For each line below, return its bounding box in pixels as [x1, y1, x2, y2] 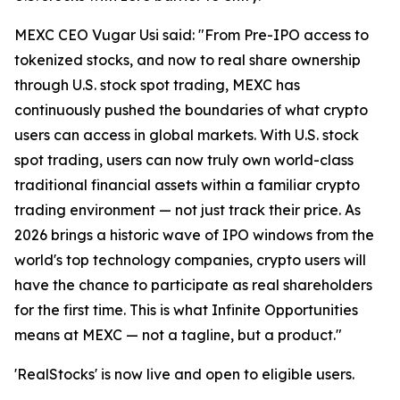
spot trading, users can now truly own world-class [14, 150, 354, 169]
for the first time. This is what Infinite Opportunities [14, 300, 358, 319]
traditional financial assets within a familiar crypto [14, 175, 360, 194]
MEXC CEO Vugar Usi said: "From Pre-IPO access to [14, 25, 369, 44]
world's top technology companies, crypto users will [14, 250, 366, 269]
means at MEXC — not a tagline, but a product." [14, 325, 342, 344]
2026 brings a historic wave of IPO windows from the [14, 225, 374, 244]
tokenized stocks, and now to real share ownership [14, 50, 361, 69]
